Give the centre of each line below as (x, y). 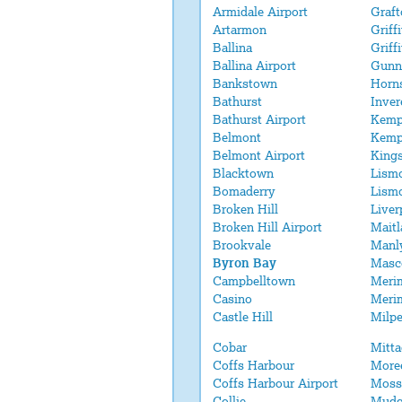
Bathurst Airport (259, 119)
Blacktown (243, 173)
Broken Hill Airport (267, 227)
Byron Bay (245, 263)
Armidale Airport (260, 12)
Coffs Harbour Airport (275, 383)
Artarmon (240, 30)
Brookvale (242, 245)
